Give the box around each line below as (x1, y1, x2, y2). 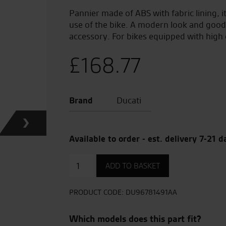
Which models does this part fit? (69, 212, 201, 225)
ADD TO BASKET (105, 160, 160, 171)
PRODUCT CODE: (69, 187, 126, 197)
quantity (69, 176, 101, 188)
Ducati (115, 94, 141, 106)
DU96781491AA (126, 187, 177, 197)
